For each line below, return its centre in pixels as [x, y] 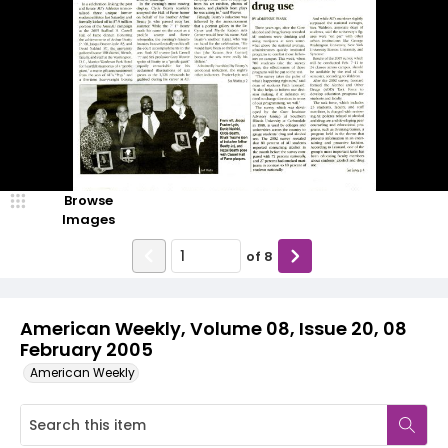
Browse [88, 200]
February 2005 [86, 349]
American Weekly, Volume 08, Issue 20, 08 [213, 328]
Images [88, 219]
